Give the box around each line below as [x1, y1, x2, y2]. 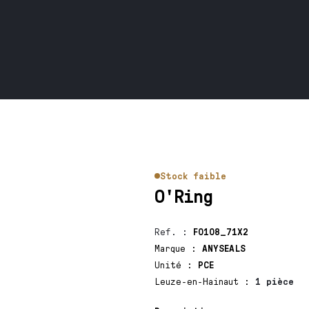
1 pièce [255, 275, 294, 287]
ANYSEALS [201, 242, 246, 254]
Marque [154, 242, 191, 254]
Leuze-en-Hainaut [154, 275, 244, 287]
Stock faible [159, 170, 226, 181]
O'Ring [154, 183, 212, 207]
